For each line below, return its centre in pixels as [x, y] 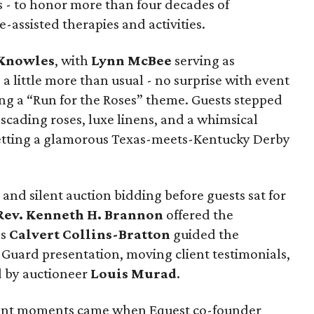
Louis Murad [134, 273]
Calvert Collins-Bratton [88, 234]
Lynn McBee [131, 60]
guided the [205, 234]
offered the [200, 214]
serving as [203, 60]
